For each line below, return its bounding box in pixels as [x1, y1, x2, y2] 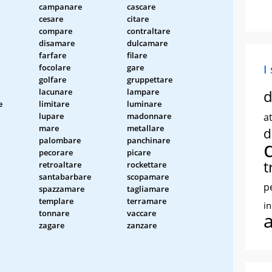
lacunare [39, 86, 72, 97]
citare [127, 13, 149, 24]
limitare [39, 98, 69, 109]
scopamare [127, 171, 169, 182]
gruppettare [127, 73, 172, 85]
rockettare [127, 158, 166, 170]
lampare [127, 86, 159, 97]
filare [127, 49, 147, 61]
